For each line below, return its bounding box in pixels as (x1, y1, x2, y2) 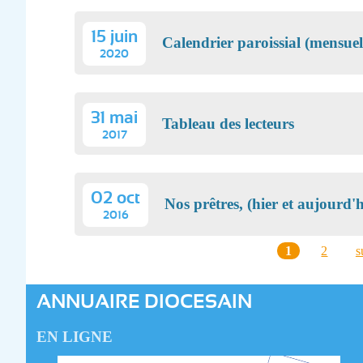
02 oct (91, 190, 140, 207)
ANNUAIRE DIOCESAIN (36, 292, 252, 312)
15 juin (91, 28, 138, 46)
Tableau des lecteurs (162, 114, 294, 132)
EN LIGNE (36, 327, 113, 345)
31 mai (91, 109, 138, 126)
